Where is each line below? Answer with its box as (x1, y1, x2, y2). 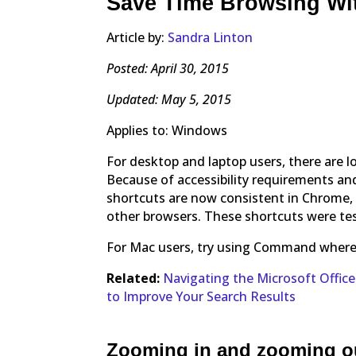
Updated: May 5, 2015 (106, 91, 232, 109)
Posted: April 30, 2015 (106, 60, 230, 78)
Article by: (106, 29, 168, 47)
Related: (106, 269, 161, 288)
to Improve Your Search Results (106, 288, 296, 306)
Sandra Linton (168, 29, 253, 47)
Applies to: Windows (106, 122, 228, 140)
